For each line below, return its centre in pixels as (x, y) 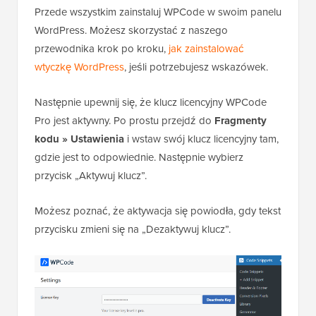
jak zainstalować (206, 48)
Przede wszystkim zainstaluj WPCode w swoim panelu (158, 12)
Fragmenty (241, 120)
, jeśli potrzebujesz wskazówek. (196, 67)
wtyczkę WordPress (79, 67)
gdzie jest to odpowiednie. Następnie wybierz (139, 157)
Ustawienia (97, 139)
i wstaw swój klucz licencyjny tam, (201, 139)
